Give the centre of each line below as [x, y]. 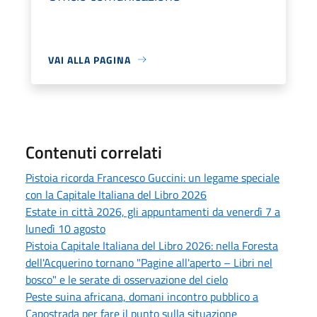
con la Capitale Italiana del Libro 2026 [116, 194]
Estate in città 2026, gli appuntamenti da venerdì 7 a [153, 211]
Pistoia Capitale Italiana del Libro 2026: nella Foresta [152, 245]
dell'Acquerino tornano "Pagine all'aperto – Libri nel [149, 262]
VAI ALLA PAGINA [90, 59]
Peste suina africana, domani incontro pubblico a [142, 296]
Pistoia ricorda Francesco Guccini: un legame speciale [152, 177]
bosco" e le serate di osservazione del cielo [127, 279]
